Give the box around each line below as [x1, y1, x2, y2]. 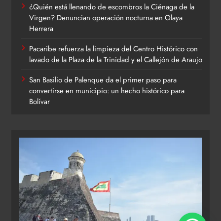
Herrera [29, 23, 53, 34]
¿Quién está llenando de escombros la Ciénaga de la [29, 1, 194, 12]
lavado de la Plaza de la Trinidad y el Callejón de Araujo [29, 54, 202, 65]
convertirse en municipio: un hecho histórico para [29, 85, 184, 96]
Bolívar [29, 96, 50, 107]
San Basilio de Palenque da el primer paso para [29, 74, 177, 85]
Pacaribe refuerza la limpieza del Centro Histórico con [29, 43, 198, 54]
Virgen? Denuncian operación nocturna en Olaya [29, 12, 183, 23]
